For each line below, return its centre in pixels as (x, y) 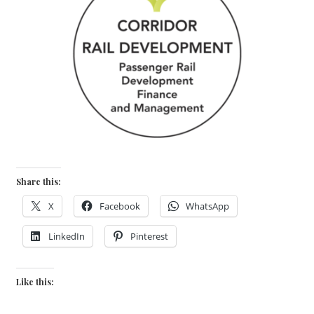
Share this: (39, 182)
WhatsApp (208, 206)
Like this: (35, 281)
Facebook (120, 206)
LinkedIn (67, 237)
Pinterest (150, 237)
